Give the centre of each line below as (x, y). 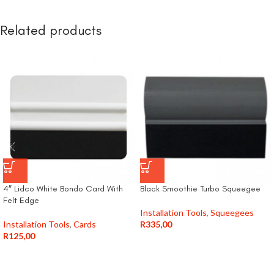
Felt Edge (21, 200)
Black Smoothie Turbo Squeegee (200, 189)
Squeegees (232, 213)
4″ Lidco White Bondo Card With (63, 189)
